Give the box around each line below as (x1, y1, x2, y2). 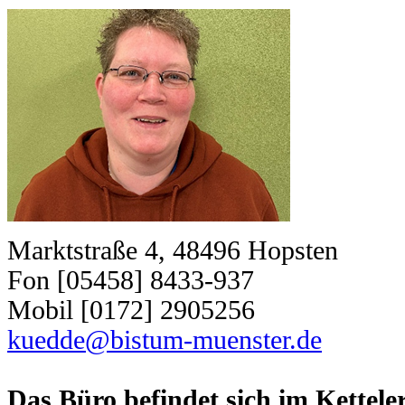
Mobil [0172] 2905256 (7, 296, 255, 325)
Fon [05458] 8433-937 (7, 266, 254, 296)
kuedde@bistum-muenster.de (7, 325, 322, 355)
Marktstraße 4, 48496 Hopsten (7, 236, 338, 266)
